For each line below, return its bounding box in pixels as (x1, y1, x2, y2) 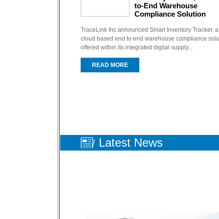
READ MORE (92, 62, 128, 68)
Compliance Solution (134, 10, 206, 18)
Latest (99, 136, 134, 149)
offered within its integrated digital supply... (81, 44, 193, 51)
